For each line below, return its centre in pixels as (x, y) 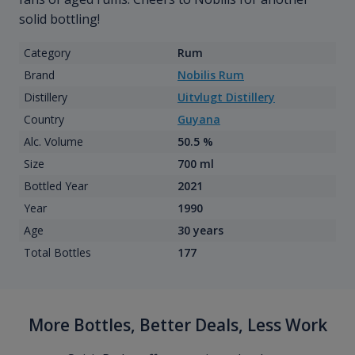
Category (47, 53)
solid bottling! (59, 19)
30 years (200, 230)
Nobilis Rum (211, 74)
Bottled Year (55, 185)
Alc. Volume (53, 141)
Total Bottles (57, 252)
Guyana (199, 119)
